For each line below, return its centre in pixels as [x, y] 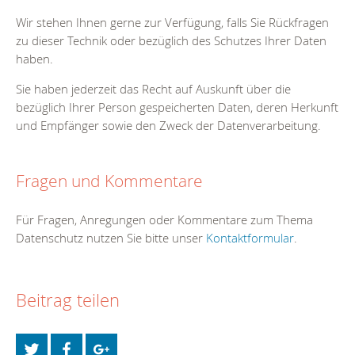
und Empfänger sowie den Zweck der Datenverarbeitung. [168, 125]
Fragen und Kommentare [109, 180]
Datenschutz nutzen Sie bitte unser [111, 237]
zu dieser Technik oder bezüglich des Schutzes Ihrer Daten [171, 40]
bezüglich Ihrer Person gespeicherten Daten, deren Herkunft [177, 107]
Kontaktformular [250, 237]
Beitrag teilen [68, 300]
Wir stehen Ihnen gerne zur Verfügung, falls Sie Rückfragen [172, 22]
